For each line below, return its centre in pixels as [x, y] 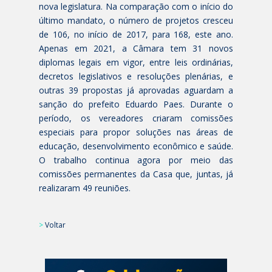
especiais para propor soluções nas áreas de [136, 132]
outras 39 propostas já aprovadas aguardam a [136, 90]
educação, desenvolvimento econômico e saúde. [136, 146]
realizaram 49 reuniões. [85, 188]
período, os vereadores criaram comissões [136, 118]
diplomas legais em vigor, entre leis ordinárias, [136, 62]
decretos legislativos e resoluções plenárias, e [136, 76]
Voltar [55, 225]
